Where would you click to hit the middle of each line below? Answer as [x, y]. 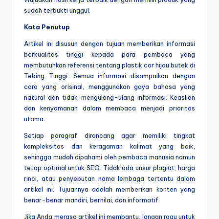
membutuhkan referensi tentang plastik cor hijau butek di [109, 65]
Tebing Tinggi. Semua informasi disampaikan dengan [109, 76]
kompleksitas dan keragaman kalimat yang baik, [109, 146]
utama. [34, 119]
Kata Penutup [47, 27]
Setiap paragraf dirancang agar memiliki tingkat [109, 136]
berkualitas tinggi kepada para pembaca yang [109, 55]
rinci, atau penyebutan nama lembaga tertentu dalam [109, 179]
